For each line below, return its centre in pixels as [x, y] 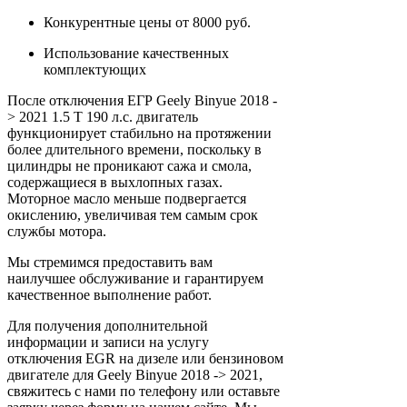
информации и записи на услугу [108, 342]
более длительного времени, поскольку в [134, 149]
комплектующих [95, 69]
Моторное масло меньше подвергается [127, 198]
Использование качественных [136, 53]
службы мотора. [57, 231]
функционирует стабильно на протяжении [139, 133]
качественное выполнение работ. [109, 294]
